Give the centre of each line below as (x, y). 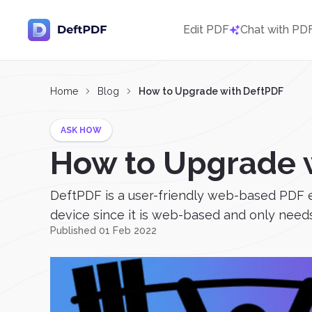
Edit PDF (206, 30)
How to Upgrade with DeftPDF (211, 91)
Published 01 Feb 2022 (103, 231)
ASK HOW (81, 130)
